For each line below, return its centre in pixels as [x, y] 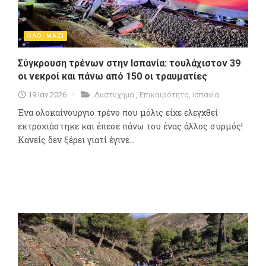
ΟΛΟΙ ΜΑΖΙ [45, 36]
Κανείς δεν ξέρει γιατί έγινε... [76, 140]
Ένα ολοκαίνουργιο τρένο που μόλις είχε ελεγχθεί [118, 112]
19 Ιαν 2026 [47, 94]
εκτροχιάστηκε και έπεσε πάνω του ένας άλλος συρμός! [130, 126]
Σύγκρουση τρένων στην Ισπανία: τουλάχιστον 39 [129, 63]
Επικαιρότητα [164, 94]
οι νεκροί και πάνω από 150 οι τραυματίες [113, 76]
